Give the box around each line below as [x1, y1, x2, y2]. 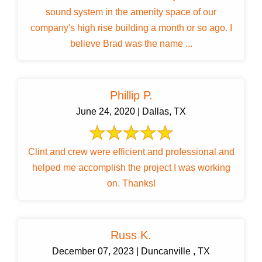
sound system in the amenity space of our [46, 7, 216, 18]
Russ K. [111, 229, 151, 242]
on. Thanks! [106, 178, 156, 189]
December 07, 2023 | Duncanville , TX [52, 246, 210, 257]
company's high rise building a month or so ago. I [30, 23, 232, 33]
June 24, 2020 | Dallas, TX [76, 106, 186, 117]
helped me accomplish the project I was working [32, 163, 230, 173]
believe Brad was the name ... [70, 39, 192, 49]
